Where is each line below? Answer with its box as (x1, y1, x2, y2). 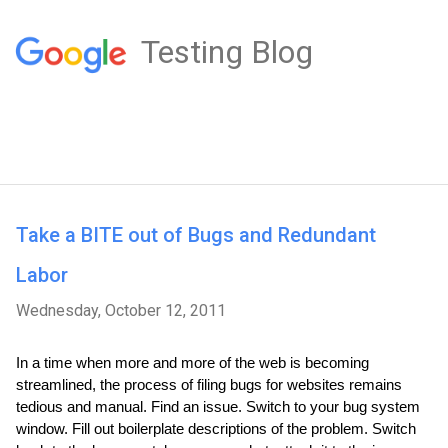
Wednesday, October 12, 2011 (16, 301, 226, 320)
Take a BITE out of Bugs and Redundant (16, 223, 376, 247)
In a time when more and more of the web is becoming (16, 355, 369, 371)
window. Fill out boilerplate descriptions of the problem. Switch (16, 421, 416, 437)
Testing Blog (140, 33, 313, 71)
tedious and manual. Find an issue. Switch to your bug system (16, 399, 420, 415)
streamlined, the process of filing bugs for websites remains (16, 377, 402, 393)
